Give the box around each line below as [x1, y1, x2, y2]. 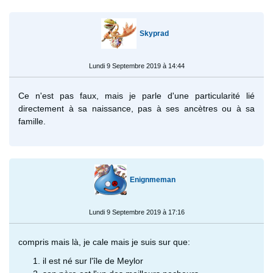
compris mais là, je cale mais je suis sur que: [18, 236, 190, 247]
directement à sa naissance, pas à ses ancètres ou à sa [18, 103, 255, 113]
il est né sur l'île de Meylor [43, 255, 143, 266]
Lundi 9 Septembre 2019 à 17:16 [88, 208, 185, 216]
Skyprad [140, 29, 169, 38]
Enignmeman [129, 175, 175, 184]
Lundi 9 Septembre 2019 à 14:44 [88, 62, 185, 69]
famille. [18, 116, 46, 126]
